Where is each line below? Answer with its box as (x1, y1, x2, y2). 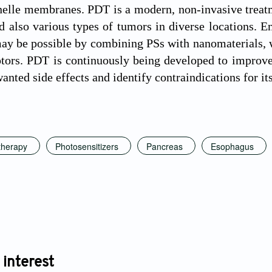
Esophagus (211, 140, 254, 152)
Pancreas (146, 140, 183, 152)
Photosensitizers (55, 140, 118, 152)
